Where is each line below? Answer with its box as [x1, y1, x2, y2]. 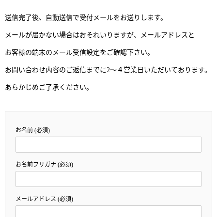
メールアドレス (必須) [15, 195, 73, 202]
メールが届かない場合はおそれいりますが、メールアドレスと [5, 31, 195, 39]
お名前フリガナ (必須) [15, 161, 73, 168]
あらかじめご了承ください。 [5, 83, 93, 91]
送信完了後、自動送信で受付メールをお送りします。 [5, 14, 167, 21]
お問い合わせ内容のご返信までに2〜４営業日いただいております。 [5, 66, 211, 74]
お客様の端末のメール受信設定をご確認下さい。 [5, 48, 154, 56]
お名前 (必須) [15, 126, 50, 134]
